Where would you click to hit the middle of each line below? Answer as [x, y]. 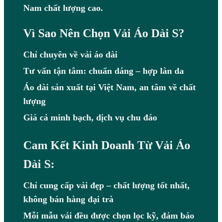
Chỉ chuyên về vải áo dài [70, 55]
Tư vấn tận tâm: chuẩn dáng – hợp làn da [103, 71]
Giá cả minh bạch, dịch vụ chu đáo [90, 118]
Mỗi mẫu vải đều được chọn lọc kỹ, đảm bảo [109, 216]
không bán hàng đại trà [68, 199]
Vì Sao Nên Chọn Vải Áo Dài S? [104, 33]
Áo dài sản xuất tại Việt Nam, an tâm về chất [109, 87]
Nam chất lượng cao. [63, 8]
